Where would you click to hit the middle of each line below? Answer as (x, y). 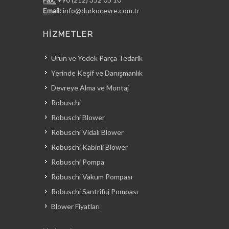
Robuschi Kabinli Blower (89, 147)
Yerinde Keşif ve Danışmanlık (97, 73)
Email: (52, 10)
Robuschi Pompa (78, 162)
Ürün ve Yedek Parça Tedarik (97, 58)
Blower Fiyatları (75, 206)
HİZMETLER (68, 34)
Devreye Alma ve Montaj (90, 88)
